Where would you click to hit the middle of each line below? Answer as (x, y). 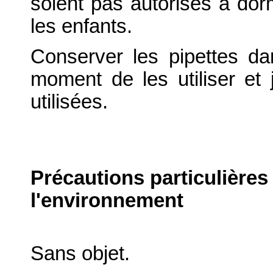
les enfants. (81, 27)
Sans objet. (80, 254)
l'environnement (107, 200)
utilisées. (69, 102)
